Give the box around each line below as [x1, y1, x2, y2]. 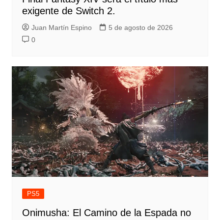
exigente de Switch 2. [22, 5, 115, 17]
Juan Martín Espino [31, 24, 92, 32]
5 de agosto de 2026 [108, 24, 173, 32]
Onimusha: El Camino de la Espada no [22, 207, 191, 219]
